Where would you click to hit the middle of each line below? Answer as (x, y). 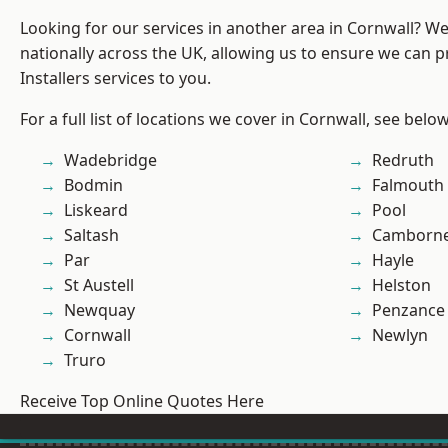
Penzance (408, 310)
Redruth (403, 160)
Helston (401, 285)
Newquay (99, 310)
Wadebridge (110, 160)
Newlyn (400, 335)
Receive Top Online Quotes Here (142, 401)
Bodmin (93, 185)
